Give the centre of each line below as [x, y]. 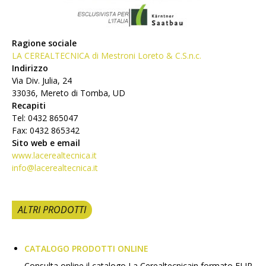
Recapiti [29, 106]
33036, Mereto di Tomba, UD [69, 93]
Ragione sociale [44, 43]
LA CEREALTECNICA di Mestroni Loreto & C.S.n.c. [107, 56]
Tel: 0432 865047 [45, 118]
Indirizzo [30, 68]
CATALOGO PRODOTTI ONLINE [86, 249]
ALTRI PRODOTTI [52, 210]
